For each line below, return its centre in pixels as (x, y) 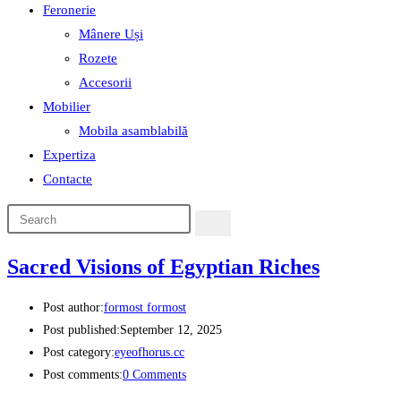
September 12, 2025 (171, 330)
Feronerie (69, 10)
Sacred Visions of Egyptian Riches (163, 266)
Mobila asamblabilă (133, 131)
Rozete (98, 58)
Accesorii (105, 82)
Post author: (73, 308)
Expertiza (69, 155)
